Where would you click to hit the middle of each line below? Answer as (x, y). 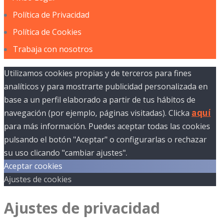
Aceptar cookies (33, 166)
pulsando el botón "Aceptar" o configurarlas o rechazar (105, 139)
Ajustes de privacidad (82, 208)
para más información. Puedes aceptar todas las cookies (107, 126)
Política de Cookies (47, 32)
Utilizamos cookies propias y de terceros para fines (98, 73)
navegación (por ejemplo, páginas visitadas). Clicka (98, 113)
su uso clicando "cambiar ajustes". (66, 152)
